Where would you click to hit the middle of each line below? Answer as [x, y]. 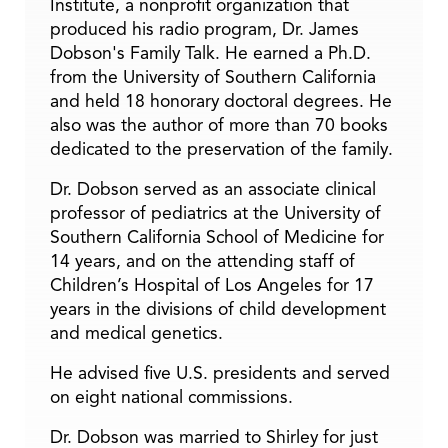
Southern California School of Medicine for [217, 236]
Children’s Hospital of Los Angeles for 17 [212, 284]
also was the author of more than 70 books [219, 124]
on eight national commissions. [171, 396]
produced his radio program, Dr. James [204, 28]
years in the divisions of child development [218, 308]
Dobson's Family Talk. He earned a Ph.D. [210, 52]
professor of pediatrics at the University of [215, 212]
